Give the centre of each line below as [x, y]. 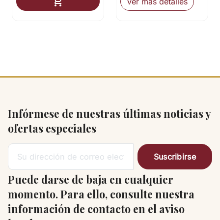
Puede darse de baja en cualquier [91, 179]
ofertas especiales [52, 128]
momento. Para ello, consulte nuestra [101, 194]
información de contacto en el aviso [96, 209]
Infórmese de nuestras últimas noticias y [109, 114]
